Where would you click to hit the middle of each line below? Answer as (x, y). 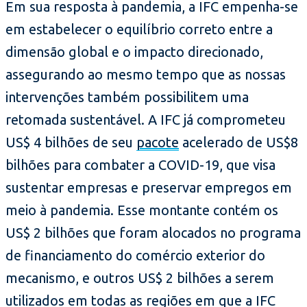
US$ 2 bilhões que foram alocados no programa (153, 233)
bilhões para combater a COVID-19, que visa (140, 165)
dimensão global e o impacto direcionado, (134, 52)
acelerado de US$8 (238, 143)
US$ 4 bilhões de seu (71, 143)
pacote (158, 143)
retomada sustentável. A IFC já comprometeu (146, 120)
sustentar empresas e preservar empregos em (149, 188)
